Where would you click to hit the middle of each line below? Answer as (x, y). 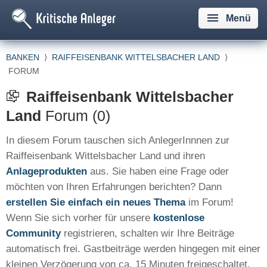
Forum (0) (76, 116)
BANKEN (23, 57)
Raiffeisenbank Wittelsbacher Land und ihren (105, 156)
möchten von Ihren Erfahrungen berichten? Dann (114, 187)
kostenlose (179, 218)
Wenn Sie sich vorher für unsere (80, 218)
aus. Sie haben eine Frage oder (158, 171)
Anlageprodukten (46, 171)
